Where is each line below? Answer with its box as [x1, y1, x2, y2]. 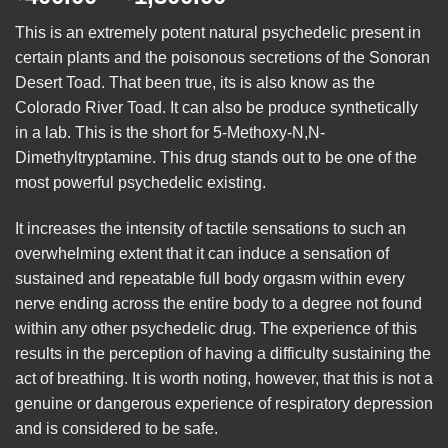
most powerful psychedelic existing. [15, 174, 266, 192]
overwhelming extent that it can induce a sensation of [15, 245, 389, 263]
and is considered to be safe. [15, 420, 218, 438]
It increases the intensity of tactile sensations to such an [15, 220, 406, 238]
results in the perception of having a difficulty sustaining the [15, 345, 431, 363]
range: [225, 5, 298, 33]
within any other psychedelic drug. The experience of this [15, 320, 417, 338]
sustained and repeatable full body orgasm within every [15, 270, 405, 288]
